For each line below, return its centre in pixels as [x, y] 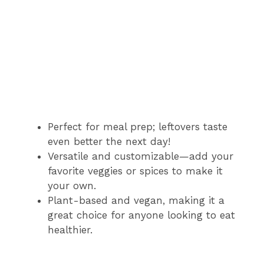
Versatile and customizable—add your [141, 156]
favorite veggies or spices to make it [135, 171]
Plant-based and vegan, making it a [136, 201]
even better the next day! [109, 142]
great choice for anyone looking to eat [141, 215]
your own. [72, 186]
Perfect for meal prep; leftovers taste [138, 127]
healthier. [70, 230]
